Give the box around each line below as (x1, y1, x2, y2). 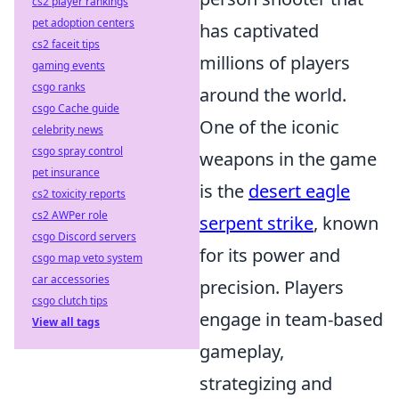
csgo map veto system (32, 250, 142, 265)
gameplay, (199, 339, 284, 363)
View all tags (32, 314, 100, 330)
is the (199, 179, 248, 203)
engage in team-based (199, 307, 383, 331)
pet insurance (32, 165, 100, 180)
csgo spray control (32, 143, 123, 159)
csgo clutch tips (32, 293, 108, 308)
